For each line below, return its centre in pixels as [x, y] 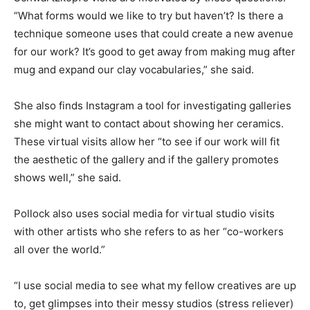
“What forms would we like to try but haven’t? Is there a [148, 16]
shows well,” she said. [67, 178]
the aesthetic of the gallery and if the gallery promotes [146, 160]
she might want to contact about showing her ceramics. [149, 124]
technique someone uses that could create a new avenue [154, 34]
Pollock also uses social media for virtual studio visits [144, 214]
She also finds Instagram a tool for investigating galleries [153, 106]
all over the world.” [60, 250]
